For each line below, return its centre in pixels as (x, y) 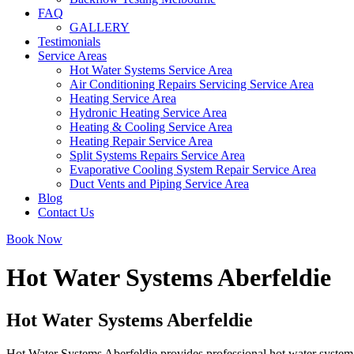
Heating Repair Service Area (141, 141)
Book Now (34, 239)
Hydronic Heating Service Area (148, 113)
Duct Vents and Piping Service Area (159, 184)
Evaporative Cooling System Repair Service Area (193, 169)
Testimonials (69, 41)
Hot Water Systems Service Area (151, 70)
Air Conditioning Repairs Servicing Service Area (192, 84)
